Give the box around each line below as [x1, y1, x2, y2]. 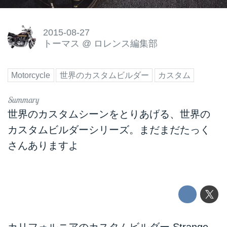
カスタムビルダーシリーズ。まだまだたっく [8, 124, 210, 135]
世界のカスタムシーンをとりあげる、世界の [8, 108, 210, 120]
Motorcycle [11, 71, 51, 80]
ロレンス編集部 [93, 38, 158, 49]
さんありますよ [8, 139, 79, 151]
